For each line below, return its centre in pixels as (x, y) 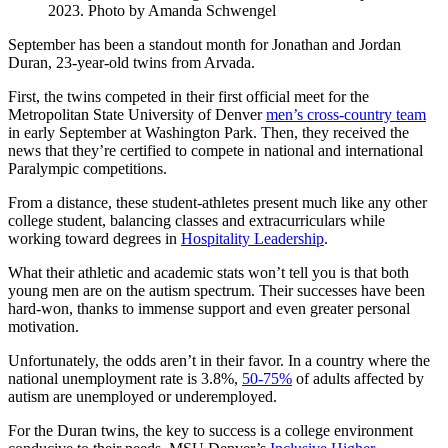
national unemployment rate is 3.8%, (125, 378)
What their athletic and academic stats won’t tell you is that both (208, 272)
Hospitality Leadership (252, 238)
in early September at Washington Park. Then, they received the (208, 132)
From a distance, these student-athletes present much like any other (217, 202)
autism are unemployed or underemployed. (142, 396)
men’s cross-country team (346, 114)
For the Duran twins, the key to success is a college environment (210, 430)
